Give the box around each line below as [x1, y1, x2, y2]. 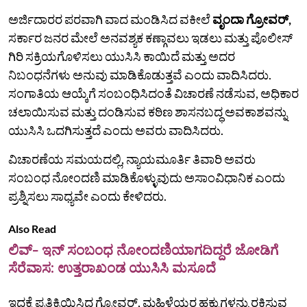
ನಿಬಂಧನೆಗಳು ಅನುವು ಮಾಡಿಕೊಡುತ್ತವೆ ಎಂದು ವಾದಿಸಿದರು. [8, 66, 271, 82]
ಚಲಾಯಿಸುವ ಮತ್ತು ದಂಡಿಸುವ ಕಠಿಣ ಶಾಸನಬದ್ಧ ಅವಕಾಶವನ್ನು [8, 103, 287, 119]
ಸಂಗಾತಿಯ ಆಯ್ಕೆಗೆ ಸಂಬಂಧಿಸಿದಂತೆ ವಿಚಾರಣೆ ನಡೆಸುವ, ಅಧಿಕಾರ [8, 85, 299, 101]
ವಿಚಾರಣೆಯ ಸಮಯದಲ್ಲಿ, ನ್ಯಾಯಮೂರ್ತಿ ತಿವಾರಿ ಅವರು [8, 151, 256, 167]
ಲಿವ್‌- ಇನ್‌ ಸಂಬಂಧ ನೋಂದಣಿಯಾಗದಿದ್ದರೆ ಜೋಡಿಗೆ [8, 241, 278, 258]
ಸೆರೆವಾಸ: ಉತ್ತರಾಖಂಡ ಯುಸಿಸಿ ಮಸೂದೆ [8, 258, 216, 276]
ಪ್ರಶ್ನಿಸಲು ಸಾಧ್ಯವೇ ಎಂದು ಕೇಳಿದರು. [8, 188, 167, 204]
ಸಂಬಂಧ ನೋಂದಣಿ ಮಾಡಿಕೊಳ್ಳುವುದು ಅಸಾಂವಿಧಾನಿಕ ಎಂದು [8, 169, 285, 185]
